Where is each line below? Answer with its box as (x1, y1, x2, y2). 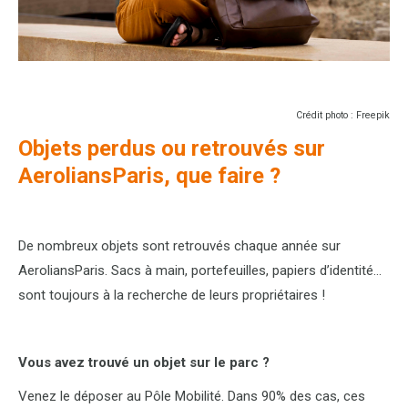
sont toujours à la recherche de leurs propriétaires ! (18, 286, 325, 303)
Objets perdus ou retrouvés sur (18, 135, 325, 161)
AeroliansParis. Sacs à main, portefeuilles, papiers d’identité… (18, 261, 382, 279)
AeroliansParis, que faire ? (18, 162, 280, 189)
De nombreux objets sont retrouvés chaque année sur (18, 237, 341, 254)
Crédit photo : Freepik (296, 108, 390, 121)
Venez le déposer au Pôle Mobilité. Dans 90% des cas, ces (18, 387, 365, 404)
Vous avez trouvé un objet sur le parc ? (18, 353, 270, 371)
